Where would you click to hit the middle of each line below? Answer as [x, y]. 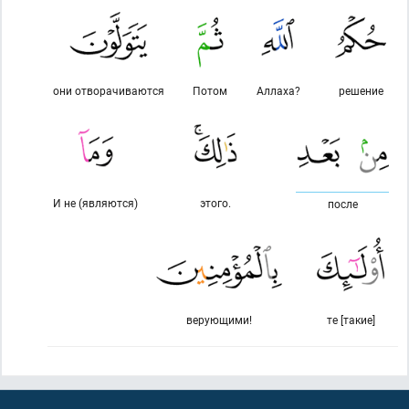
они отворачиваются [109, 90]
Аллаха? [278, 90]
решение [361, 90]
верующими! [219, 320]
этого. [215, 203]
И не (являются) [95, 203]
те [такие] [351, 320]
